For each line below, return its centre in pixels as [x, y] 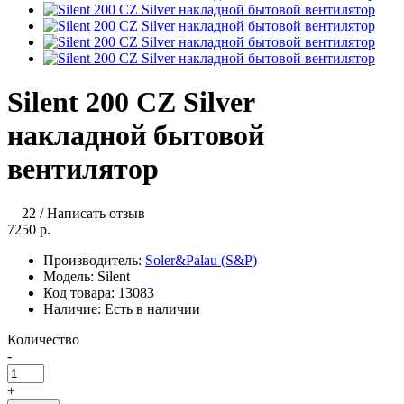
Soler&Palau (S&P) [201, 260]
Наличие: [74, 308]
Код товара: [81, 292]
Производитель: [94, 260]
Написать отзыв [96, 213]
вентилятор [83, 169]
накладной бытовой [136, 136]
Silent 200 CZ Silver [131, 102]
